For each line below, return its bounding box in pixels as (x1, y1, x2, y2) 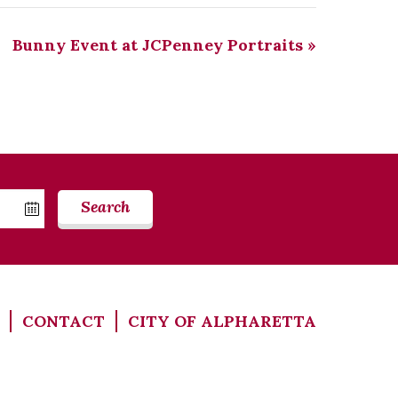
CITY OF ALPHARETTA (128, 310, 316, 331)
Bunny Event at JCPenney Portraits (12, 34, 307, 55)
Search (81, 196, 131, 218)
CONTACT (22, 310, 105, 331)
